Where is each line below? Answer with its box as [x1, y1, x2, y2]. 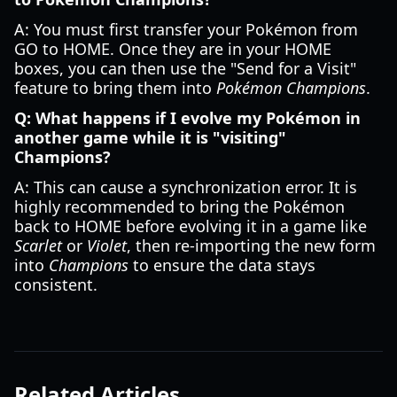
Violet [87, 235, 127, 256]
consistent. [14, 274, 97, 295]
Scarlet [14, 235, 62, 256]
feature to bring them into [14, 77, 216, 98]
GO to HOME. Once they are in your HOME [14, 38, 331, 59]
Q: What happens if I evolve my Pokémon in [14, 107, 361, 128]
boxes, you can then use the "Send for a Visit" [14, 58, 356, 79]
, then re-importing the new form [127, 235, 376, 256]
